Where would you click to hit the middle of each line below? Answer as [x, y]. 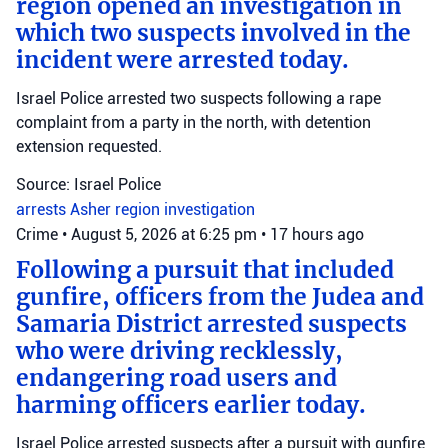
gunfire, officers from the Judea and [220, 297]
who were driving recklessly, [179, 351]
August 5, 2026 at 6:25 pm [166, 234]
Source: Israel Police [88, 184]
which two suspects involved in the [213, 33]
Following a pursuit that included [205, 270]
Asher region [117, 209]
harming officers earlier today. [191, 405]
